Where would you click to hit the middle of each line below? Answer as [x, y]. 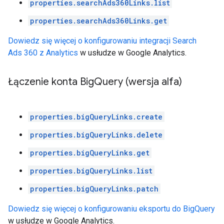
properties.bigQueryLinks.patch [94, 189]
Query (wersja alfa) [138, 82]
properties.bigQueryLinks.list [91, 171]
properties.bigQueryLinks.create [96, 117]
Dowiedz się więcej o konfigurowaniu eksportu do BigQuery [111, 209]
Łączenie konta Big [51, 82]
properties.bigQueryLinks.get [90, 153]
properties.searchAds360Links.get [98, 21]
